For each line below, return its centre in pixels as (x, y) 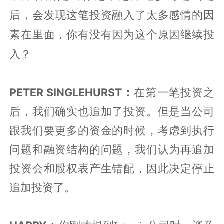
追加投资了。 (43, 187)
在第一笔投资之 (174, 92)
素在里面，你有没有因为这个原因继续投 (112, 35)
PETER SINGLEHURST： (72, 92)
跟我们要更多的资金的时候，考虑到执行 (112, 130)
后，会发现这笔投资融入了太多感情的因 (112, 15)
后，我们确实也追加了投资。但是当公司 (112, 111)
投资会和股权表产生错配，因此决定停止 (112, 168)
